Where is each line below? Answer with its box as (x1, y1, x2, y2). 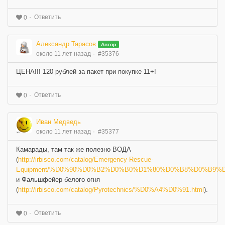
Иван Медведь (36, 118, 81, 126)
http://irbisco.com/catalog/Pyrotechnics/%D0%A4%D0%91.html (18, 185, 204, 193)
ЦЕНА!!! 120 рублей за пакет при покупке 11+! (16, 67, 156, 75)
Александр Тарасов (36, 40, 96, 48)
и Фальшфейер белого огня (16, 175, 100, 183)
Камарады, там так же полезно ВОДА (16, 145, 131, 153)
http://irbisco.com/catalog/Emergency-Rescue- (18, 155, 153, 163)
